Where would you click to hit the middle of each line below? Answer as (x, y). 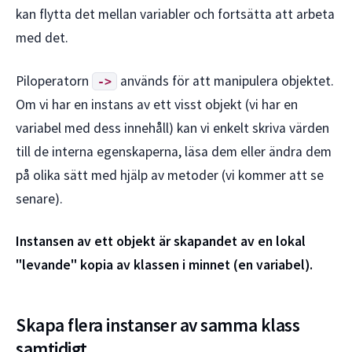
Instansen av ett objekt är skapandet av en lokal (161, 242)
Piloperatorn (54, 81)
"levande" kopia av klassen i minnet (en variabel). (164, 265)
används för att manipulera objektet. (226, 81)
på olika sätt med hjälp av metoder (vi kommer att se (170, 175)
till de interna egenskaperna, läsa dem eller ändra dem (174, 151)
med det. (42, 38)
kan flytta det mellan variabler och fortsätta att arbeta (175, 15)
